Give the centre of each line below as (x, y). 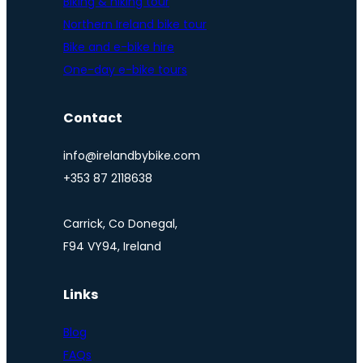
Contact (93, 118)
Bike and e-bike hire (119, 47)
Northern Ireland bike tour (135, 25)
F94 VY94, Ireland (112, 247)
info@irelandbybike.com (132, 156)
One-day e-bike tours (125, 70)
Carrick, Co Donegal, (120, 224)
